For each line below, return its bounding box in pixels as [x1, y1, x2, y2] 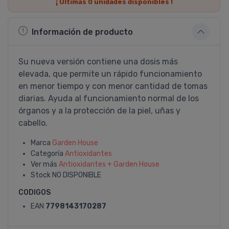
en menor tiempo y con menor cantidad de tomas [18, 81, 208, 91]
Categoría [31, 149, 65, 158]
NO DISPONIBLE [52, 171, 101, 179]
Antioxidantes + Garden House [59, 160, 159, 169]
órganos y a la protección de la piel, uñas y [18, 106, 180, 116]
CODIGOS [18, 188, 51, 197]
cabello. [18, 118, 48, 128]
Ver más [31, 160, 59, 169]
